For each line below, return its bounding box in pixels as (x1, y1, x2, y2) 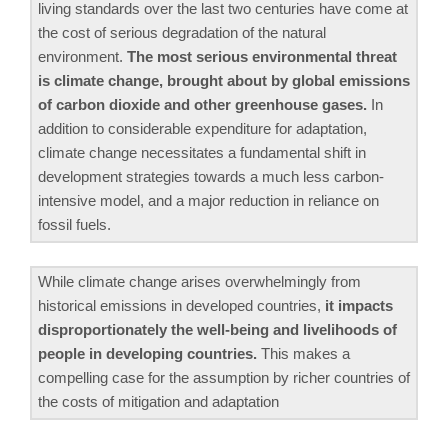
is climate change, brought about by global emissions (38, 72, 410, 90)
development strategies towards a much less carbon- (38, 168, 384, 186)
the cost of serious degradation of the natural (38, 24, 326, 42)
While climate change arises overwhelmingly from (38, 272, 361, 290)
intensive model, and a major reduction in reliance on (38, 192, 379, 210)
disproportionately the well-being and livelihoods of (38, 320, 397, 338)
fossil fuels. (38, 216, 111, 234)
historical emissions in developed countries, (38, 296, 325, 314)
